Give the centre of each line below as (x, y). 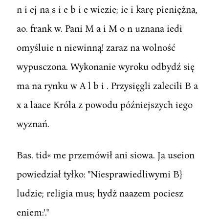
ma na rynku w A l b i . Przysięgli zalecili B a (107, 85)
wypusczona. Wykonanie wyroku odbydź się (105, 66)
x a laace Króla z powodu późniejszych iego (104, 104)
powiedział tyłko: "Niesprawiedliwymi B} (99, 174)
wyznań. (33, 123)
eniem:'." (33, 212)
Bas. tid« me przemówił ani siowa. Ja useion (105, 154)
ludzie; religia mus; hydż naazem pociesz (100, 193)
